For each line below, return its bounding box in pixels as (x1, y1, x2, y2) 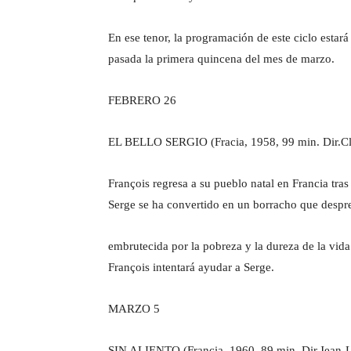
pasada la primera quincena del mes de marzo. (108, 52, 335, 65)
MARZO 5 (108, 302, 160, 315)
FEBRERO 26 (108, 93, 176, 107)
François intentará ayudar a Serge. (108, 260, 274, 273)
